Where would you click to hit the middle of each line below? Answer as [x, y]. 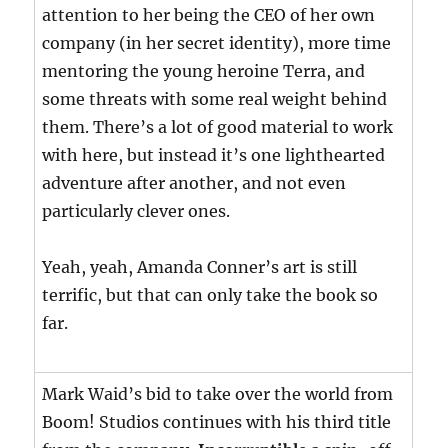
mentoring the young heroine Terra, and [204, 71]
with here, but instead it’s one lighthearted [214, 155]
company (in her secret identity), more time [217, 43]
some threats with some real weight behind [215, 99]
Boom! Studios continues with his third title [217, 422]
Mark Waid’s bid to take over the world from [218, 394]
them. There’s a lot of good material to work [218, 127]
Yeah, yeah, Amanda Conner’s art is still [200, 267]
